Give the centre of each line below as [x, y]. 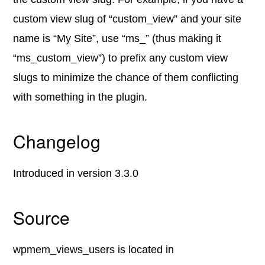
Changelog [57, 141]
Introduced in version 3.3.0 [76, 173]
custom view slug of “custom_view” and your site [127, 19]
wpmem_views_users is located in [94, 250]
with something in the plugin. [80, 97]
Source [42, 217]
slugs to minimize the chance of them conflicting [126, 77]
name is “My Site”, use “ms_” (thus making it [117, 38]
